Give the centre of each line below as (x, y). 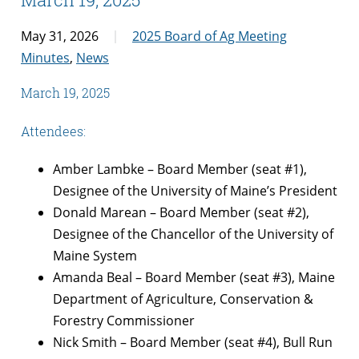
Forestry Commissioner (124, 321)
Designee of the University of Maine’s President (195, 191)
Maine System (95, 256)
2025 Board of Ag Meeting (210, 36)
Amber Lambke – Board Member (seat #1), (180, 169)
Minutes (45, 57)
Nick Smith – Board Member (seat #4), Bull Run (193, 343)
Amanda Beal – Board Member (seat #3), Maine (194, 278)
